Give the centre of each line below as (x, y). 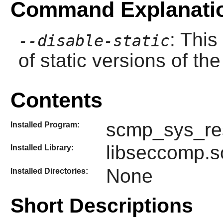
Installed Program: (45, 124)
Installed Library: (42, 148)
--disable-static (94, 41)
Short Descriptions (102, 205)
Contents (56, 100)
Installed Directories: (49, 171)
